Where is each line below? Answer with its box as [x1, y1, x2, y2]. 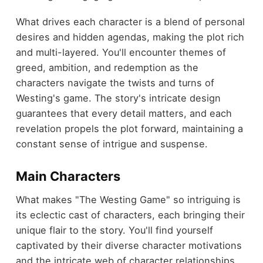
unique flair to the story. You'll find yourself [15, 224, 213, 237]
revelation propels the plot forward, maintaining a [15, 122, 243, 134]
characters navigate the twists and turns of [15, 76, 214, 89]
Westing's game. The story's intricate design [15, 92, 221, 104]
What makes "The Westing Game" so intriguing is [15, 194, 241, 206]
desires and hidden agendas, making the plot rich [15, 31, 244, 43]
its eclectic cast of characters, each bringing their [15, 209, 245, 221]
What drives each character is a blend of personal [15, 15, 245, 28]
